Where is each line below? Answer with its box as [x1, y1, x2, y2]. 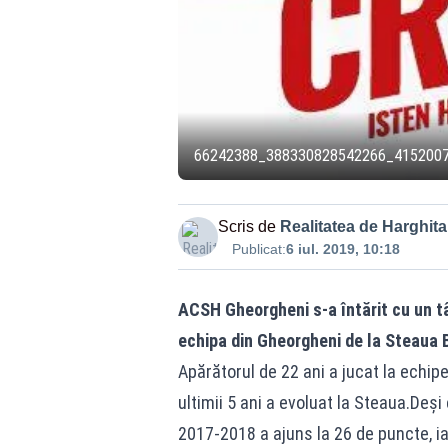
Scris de [217, 218, 276, 235]
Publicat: [231, 241, 286, 257]
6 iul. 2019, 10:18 [285, 241, 400, 257]
